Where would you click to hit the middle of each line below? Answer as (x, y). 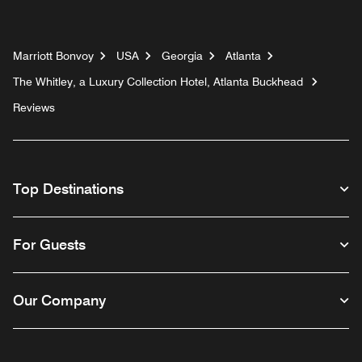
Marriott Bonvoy (53, 56)
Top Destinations (68, 189)
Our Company (59, 300)
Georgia (182, 56)
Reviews (34, 107)
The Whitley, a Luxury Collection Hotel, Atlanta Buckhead (158, 82)
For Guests (49, 244)
